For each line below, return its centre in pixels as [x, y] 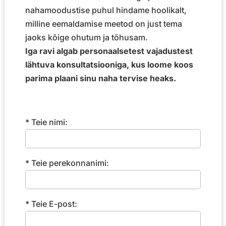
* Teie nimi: [46, 122]
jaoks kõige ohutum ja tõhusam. [86, 37]
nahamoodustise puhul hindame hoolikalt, [106, 10]
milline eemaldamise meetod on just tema [103, 23]
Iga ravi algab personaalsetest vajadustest [109, 51]
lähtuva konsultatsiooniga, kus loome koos [109, 64]
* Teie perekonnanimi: [67, 163]
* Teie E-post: [51, 204]
